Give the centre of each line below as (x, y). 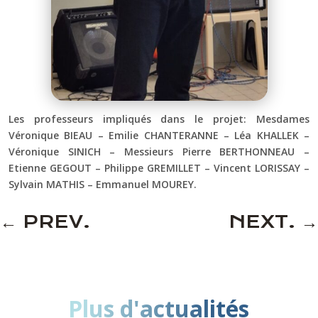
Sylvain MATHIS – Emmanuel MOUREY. (103, 185)
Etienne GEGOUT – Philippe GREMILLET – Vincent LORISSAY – (159, 168)
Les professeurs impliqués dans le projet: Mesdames (159, 119)
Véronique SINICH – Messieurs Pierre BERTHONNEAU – (159, 152)
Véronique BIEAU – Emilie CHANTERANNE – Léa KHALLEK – (159, 136)
